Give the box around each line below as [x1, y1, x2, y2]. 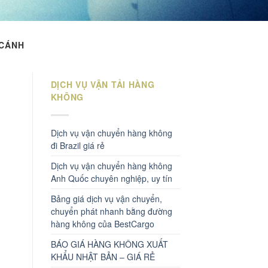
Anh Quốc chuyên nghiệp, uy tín [50, 172, 172, 184]
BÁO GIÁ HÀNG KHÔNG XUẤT [50, 237, 168, 250]
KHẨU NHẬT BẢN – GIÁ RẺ [50, 250, 155, 263]
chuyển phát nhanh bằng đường [50, 205, 172, 217]
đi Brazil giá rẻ [50, 139, 105, 151]
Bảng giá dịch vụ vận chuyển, [50, 192, 162, 205]
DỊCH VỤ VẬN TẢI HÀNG [50, 78, 155, 90]
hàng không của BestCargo [50, 217, 154, 230]
